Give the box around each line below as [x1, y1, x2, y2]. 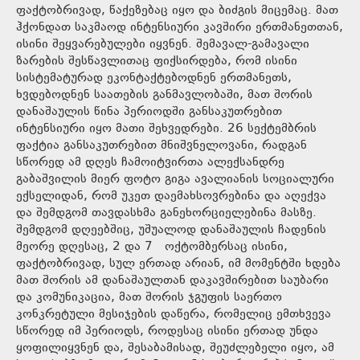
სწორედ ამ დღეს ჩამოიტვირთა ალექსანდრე [16, 153, 284, 172]
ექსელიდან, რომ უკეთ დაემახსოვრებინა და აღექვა [16, 186, 326, 206]
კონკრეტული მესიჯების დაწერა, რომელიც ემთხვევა [16, 305, 331, 324]
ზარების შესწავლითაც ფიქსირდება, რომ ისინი [16, 51, 297, 71]
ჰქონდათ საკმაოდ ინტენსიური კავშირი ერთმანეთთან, [16, 18, 343, 37]
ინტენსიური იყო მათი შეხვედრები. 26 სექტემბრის [16, 119, 317, 138]
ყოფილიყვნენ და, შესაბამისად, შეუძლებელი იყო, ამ [16, 338, 334, 358]
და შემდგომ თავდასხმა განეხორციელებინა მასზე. [16, 203, 317, 223]
